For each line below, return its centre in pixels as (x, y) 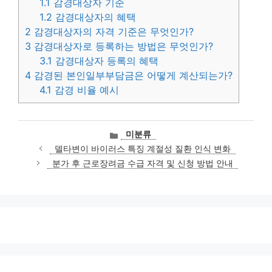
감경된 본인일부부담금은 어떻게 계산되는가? (132, 75)
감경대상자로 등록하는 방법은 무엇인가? (122, 46)
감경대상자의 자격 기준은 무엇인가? (112, 31)
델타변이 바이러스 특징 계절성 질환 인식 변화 (142, 148)
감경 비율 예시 (86, 90)
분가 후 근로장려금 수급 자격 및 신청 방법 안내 (142, 163)
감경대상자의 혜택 (94, 17)
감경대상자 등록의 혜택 (106, 60)
